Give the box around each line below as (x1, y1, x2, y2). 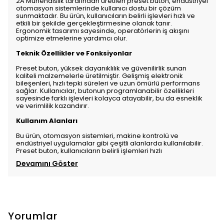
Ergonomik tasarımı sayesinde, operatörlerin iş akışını (16, 26, 189, 35)
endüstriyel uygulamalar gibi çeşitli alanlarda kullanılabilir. (16, 138, 203, 148)
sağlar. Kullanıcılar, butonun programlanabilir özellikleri (16, 86, 194, 95)
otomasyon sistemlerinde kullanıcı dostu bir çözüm (16, 3, 181, 13)
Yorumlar (8, 209, 57, 223)
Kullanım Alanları (16, 116, 77, 125)
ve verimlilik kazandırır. (16, 101, 89, 110)
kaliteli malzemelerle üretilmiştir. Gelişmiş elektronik (16, 71, 183, 80)
